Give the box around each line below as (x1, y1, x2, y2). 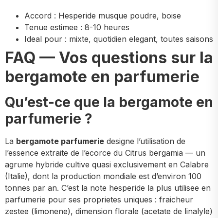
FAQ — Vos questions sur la (5, 48, 213, 68)
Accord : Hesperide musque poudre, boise (24, 11, 181, 21)
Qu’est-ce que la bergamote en (5, 94, 213, 111)
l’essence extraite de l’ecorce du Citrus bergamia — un (5, 148, 205, 158)
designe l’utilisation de (104, 136, 185, 146)
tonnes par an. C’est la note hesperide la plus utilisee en (5, 183, 211, 193)
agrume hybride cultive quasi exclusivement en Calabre (5, 160, 209, 170)
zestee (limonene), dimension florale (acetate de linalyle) (5, 206, 213, 217)
